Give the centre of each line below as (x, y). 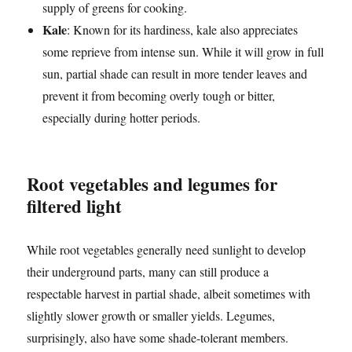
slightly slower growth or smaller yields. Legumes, (151, 316)
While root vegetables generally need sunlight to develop (167, 250)
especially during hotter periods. (122, 118)
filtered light (75, 206)
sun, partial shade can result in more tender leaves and (175, 74)
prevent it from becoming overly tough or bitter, (159, 96)
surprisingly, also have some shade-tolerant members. (158, 338)
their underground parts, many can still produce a (148, 272)
